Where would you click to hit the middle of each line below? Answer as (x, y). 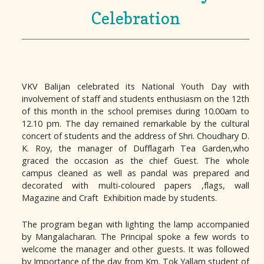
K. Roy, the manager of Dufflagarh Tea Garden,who (136, 148)
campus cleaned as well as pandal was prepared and (136, 173)
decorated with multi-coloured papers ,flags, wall (136, 185)
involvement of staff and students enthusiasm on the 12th (136, 98)
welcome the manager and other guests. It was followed (136, 249)
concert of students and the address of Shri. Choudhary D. (136, 136)
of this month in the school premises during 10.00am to (136, 111)
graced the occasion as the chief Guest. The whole (136, 160)
